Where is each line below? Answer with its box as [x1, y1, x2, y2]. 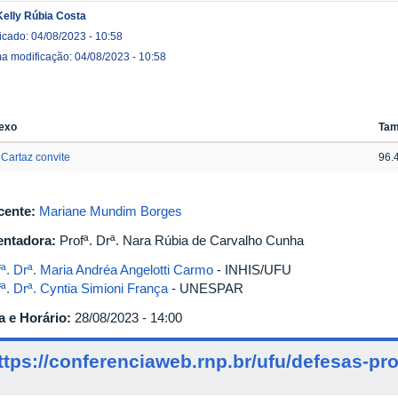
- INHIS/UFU [213, 261, 291, 277]
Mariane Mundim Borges [39, 203, 182, 219]
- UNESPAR [168, 280, 243, 296]
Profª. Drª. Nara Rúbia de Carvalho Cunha [60, 232, 304, 248]
